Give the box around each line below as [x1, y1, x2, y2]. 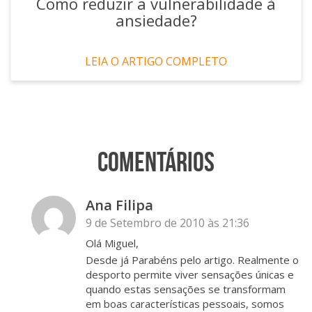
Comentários [97, 146, 214, 178]
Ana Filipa [86, 196, 153, 215]
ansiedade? [115, 10, 197, 31]
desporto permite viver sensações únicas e [86, 267, 294, 282]
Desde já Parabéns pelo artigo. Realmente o [86, 253, 299, 267]
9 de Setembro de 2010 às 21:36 [86, 215, 249, 231]
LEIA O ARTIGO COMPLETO [85, 54, 227, 70]
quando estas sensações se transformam [86, 282, 286, 297]
